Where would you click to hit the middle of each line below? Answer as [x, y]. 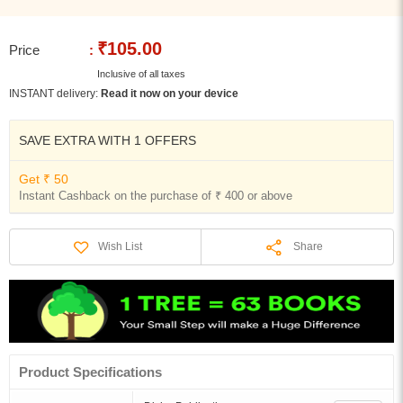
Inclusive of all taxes [140, 74]
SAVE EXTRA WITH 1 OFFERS [107, 140]
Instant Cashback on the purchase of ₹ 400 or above [156, 196]
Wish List [121, 246]
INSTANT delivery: [55, 94]
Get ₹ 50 [44, 179]
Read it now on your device [170, 94]
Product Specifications [90, 372]
